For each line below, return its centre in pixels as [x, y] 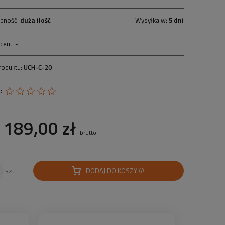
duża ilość [36, 20]
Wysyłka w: [152, 20]
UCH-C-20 [38, 67]
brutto [88, 132]
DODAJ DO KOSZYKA [116, 171]
